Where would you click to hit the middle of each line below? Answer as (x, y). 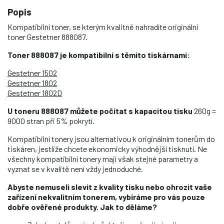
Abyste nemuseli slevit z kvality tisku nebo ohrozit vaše (110, 186)
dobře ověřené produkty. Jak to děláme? (82, 206)
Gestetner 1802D (35, 92)
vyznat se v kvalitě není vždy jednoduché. (75, 168)
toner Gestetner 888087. (47, 36)
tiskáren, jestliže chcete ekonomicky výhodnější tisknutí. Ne (107, 148)
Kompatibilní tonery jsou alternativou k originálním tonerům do (111, 138)
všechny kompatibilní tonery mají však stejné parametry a (103, 158)
